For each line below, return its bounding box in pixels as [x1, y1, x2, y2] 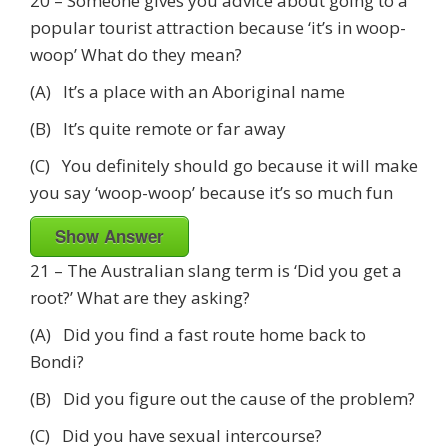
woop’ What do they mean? [30, 42, 242, 66]
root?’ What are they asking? [30, 285, 250, 309]
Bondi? [30, 349, 84, 373]
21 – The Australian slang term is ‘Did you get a [30, 258, 402, 282]
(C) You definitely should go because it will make [30, 153, 418, 177]
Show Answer [55, 223, 164, 248]
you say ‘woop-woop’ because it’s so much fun [30, 180, 393, 204]
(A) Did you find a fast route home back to [30, 322, 366, 346]
